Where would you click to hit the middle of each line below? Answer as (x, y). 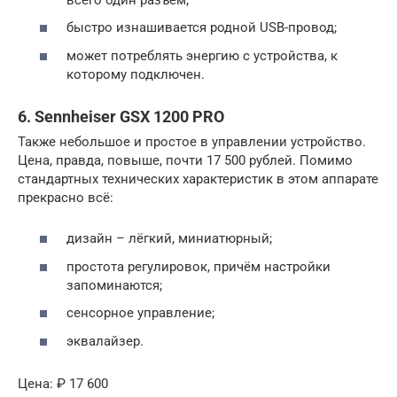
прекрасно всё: (66, 197)
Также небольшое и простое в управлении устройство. (192, 141)
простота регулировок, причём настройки (198, 266)
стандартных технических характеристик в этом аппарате (198, 179)
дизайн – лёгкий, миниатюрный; (169, 239)
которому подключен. (136, 74)
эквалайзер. (105, 341)
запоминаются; (114, 285)
